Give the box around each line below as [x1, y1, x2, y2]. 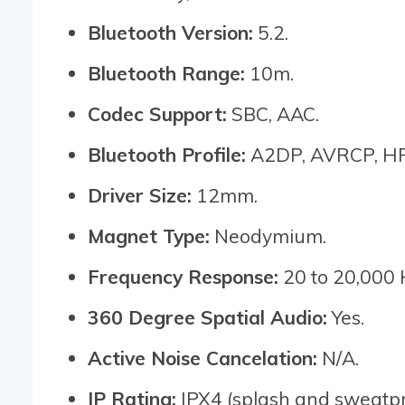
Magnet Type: [88, 223, 210, 248]
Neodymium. [210, 223, 326, 248]
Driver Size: [88, 183, 192, 207]
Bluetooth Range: [88, 61, 245, 85]
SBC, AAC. [227, 101, 319, 126]
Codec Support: [88, 101, 227, 126]
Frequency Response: [88, 264, 278, 288]
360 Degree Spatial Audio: [88, 305, 327, 329]
